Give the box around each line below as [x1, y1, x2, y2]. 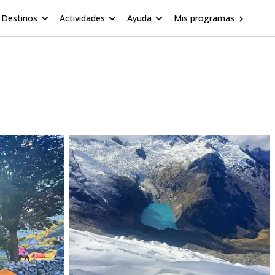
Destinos [1, 12, 37, 24]
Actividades [60, 12, 105, 24]
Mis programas [174, 12, 234, 24]
